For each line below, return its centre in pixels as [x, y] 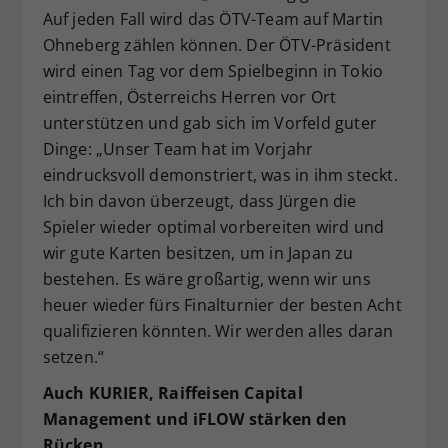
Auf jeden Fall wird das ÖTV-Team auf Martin [213, 18]
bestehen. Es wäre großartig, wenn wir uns [206, 278]
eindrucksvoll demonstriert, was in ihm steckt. [220, 174]
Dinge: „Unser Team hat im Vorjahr [178, 148]
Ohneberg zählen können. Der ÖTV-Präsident [216, 44]
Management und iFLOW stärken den [194, 418]
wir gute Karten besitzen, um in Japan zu [198, 252]
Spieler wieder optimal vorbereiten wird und [213, 226]
